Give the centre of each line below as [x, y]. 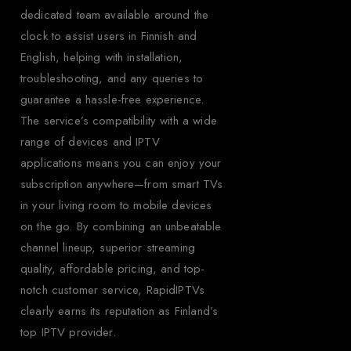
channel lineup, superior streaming [108, 247]
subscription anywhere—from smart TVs [122, 184]
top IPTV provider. [68, 332]
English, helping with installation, [102, 57]
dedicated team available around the [115, 14]
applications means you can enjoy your [121, 163]
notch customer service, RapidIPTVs [113, 289]
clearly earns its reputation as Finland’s [119, 311]
